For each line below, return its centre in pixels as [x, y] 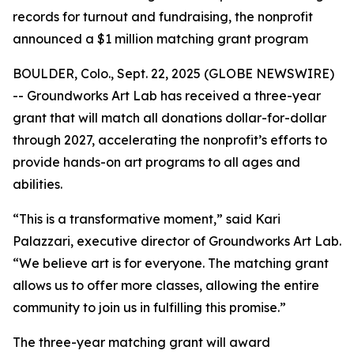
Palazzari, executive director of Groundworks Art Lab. [177, 241]
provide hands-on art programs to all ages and [156, 162]
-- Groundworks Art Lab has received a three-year [167, 96]
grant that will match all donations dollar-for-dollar [169, 118]
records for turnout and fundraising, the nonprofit [163, 17]
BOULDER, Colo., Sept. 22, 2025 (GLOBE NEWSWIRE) [173, 73]
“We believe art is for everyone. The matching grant [171, 263]
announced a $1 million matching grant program [160, 39]
